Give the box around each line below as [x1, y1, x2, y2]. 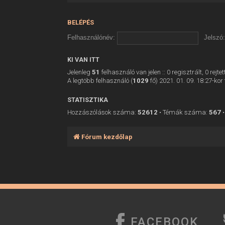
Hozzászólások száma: [67, 108, 138, 116]
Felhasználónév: [67, 34, 116, 42]
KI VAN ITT [67, 55, 100, 63]
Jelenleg [67, 68, 92, 76]
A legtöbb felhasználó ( [67, 76, 133, 84]
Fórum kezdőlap [81, 133, 133, 141]
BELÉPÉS [67, 18, 94, 26]
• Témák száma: [158, 108, 209, 116]
